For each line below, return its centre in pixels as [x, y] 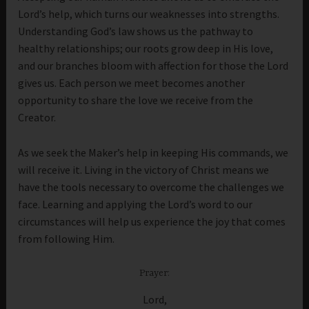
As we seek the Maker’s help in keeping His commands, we [153, 152]
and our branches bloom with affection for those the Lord [153, 65]
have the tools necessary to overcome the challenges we [151, 187]
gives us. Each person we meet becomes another [132, 82]
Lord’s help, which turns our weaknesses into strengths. [149, 13]
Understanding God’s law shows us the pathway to [136, 31]
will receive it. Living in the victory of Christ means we [144, 169]
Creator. [37, 117]
